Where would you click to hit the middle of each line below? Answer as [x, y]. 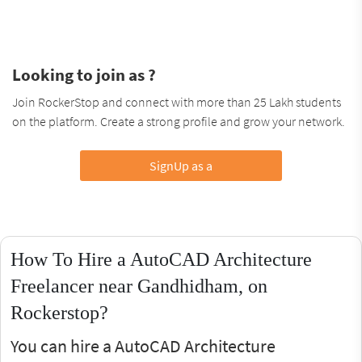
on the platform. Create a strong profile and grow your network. [179, 121]
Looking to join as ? [84, 74]
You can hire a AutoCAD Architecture [143, 345]
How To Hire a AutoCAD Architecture [161, 259]
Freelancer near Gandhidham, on [139, 286]
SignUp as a [181, 165]
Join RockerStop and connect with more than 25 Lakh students [177, 101]
